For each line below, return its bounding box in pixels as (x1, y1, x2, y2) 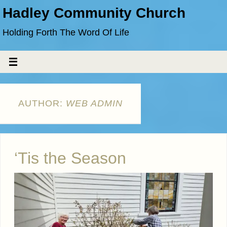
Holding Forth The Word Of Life (3, 27, 129, 37)
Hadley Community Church (3, 5, 185, 21)
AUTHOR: (18, 98, 66, 108)
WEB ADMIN (66, 98, 123, 108)
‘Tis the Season (14, 149, 126, 167)
